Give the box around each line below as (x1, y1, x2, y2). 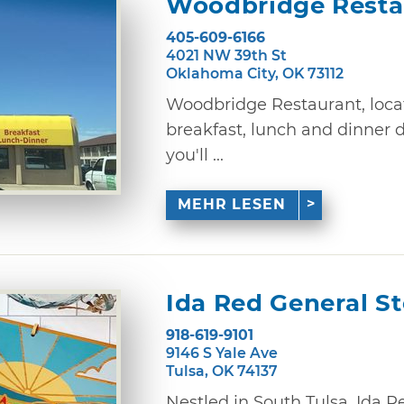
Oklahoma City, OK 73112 (166, 64, 344, 82)
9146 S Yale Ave (166, 344, 278, 362)
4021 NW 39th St (166, 46, 287, 64)
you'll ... (166, 144, 224, 165)
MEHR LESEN (178, 196, 287, 214)
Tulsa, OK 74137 (166, 362, 278, 380)
